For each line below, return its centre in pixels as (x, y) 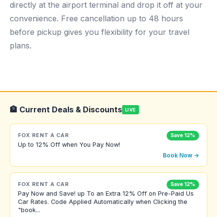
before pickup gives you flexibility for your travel (100, 32)
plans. (21, 46)
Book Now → (181, 155)
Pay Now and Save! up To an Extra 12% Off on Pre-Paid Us (106, 193)
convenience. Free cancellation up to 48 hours (96, 18)
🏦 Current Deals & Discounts (66, 109)
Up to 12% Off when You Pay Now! (69, 144)
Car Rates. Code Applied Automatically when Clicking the (103, 201)
